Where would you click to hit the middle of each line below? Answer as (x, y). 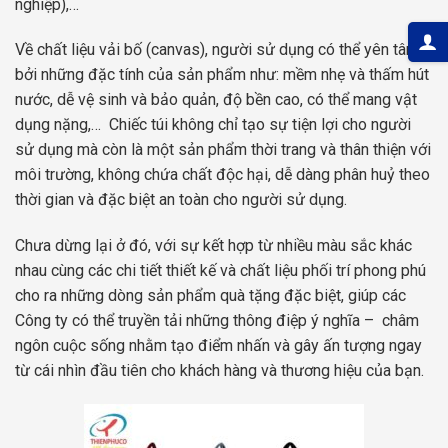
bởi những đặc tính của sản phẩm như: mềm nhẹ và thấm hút (222, 75)
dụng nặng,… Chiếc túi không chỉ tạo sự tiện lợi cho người (213, 125)
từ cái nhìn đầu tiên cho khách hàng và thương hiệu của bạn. (219, 371)
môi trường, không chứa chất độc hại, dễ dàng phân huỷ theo (222, 175)
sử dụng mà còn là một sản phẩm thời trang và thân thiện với (223, 150)
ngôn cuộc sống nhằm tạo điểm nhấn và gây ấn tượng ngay (218, 346)
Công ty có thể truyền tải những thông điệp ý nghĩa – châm (217, 321)
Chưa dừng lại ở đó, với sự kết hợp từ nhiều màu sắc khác (213, 246)
